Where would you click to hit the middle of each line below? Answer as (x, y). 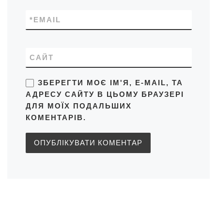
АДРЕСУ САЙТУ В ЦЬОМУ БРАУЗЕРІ (105, 94)
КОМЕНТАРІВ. (56, 118)
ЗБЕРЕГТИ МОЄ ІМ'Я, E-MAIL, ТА (110, 83)
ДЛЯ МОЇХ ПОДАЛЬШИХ (78, 106)
